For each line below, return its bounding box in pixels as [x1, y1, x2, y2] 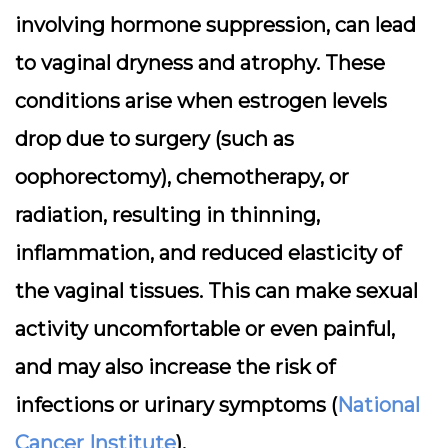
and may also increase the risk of [15, 355, 335, 379]
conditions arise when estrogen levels [15, 89, 387, 113]
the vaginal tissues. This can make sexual [15, 279, 418, 303]
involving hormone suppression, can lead [15, 13, 416, 37]
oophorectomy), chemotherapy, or [15, 165, 349, 189]
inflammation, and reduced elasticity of [15, 241, 401, 265]
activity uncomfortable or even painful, [15, 317, 395, 341]
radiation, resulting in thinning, [15, 203, 320, 227]
